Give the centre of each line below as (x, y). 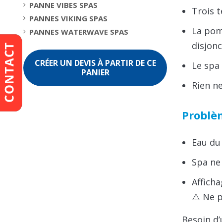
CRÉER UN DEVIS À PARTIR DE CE (95, 63)
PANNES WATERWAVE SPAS (79, 31)
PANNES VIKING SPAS (68, 18)
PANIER (95, 72)
